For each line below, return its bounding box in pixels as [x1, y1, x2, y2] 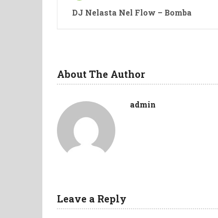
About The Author [57, 67, 145, 80]
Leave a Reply [57, 192, 127, 205]
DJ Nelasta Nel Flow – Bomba [72, 7, 192, 18]
